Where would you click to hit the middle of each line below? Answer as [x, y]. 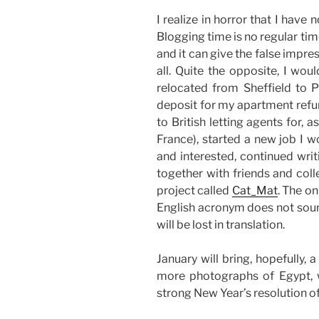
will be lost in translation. [221, 224]
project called [194, 190]
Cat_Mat [255, 190]
